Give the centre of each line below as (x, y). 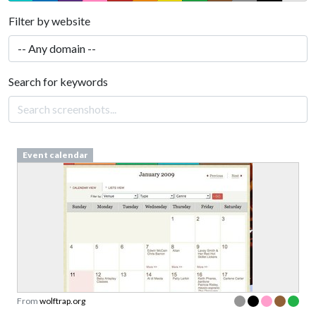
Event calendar (55, 155)
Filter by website (49, 21)
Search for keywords (58, 81)
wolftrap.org (62, 301)
